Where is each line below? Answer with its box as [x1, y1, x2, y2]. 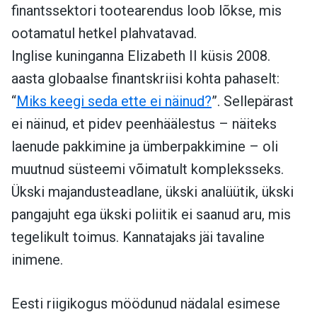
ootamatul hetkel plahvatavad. [11, 24, 197, 42]
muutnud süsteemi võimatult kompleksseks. [11, 160, 284, 178]
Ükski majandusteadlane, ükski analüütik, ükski [11, 183, 294, 200]
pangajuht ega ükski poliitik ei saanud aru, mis [11, 205, 291, 223]
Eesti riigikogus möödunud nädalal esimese [11, 294, 280, 312]
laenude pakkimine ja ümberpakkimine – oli [11, 137, 278, 155]
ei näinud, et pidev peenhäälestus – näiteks [11, 115, 277, 132]
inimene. [11, 250, 63, 268]
